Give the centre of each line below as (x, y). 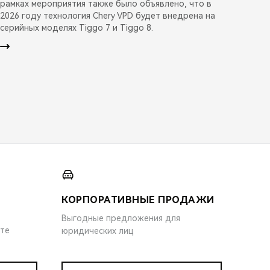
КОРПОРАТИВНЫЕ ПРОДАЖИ (138, 199)
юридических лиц (98, 231)
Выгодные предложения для (121, 218)
